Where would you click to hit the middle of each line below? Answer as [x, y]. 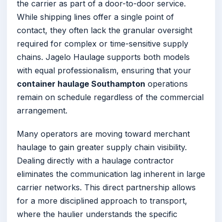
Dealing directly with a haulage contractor [95, 161]
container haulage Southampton [81, 84]
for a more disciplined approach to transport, [102, 201]
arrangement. [42, 111]
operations [166, 84]
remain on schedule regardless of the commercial [110, 97]
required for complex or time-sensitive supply [103, 44]
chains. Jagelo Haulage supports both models [103, 57]
